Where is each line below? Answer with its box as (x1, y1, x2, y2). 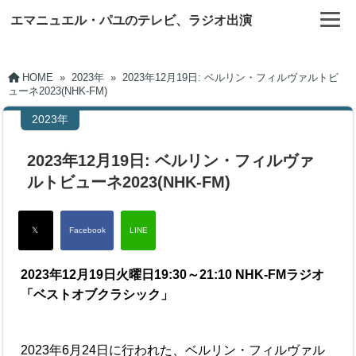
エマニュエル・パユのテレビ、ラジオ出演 (10, 14, 253, 27)
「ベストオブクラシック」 (21, 288, 174, 301)
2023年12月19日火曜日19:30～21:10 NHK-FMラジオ (21, 268, 325, 281)
